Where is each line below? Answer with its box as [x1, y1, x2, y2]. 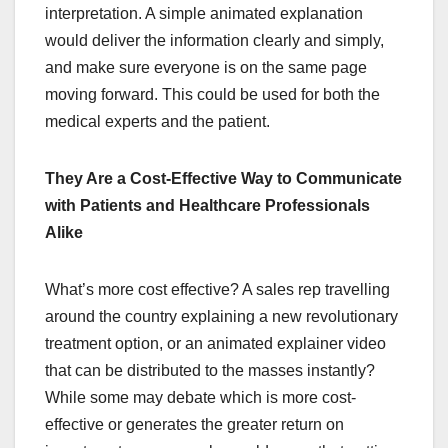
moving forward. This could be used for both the [45, 86, 380, 104]
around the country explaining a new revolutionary [45, 308, 398, 326]
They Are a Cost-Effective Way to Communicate [45, 170, 402, 188]
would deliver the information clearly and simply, [45, 32, 384, 50]
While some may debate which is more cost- [45, 389, 356, 407]
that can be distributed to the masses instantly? [45, 362, 375, 380]
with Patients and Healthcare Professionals [45, 197, 370, 215]
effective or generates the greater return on [45, 416, 344, 434]
